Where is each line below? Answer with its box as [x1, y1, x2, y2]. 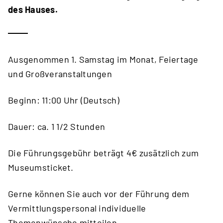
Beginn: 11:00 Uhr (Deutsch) [8, 95, 122, 106]
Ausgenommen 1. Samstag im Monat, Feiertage [8, 54, 199, 65]
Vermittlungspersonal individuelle [8, 203, 146, 214]
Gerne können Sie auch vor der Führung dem [8, 188, 190, 199]
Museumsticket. [8, 162, 76, 173]
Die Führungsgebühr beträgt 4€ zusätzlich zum [8, 147, 199, 158]
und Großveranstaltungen [8, 68, 114, 79]
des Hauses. [8, 4, 58, 15]
